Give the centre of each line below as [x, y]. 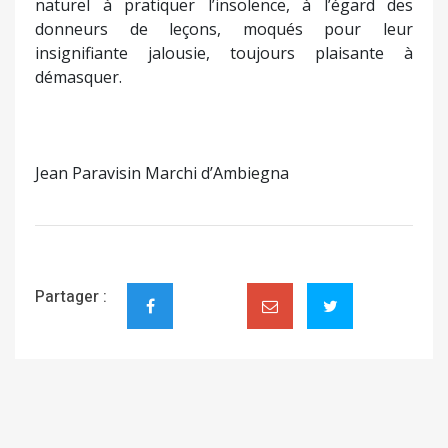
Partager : [71, 297]
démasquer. [78, 76]
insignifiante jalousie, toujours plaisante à [224, 52]
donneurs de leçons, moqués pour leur [224, 28]
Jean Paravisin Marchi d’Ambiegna [162, 172]
